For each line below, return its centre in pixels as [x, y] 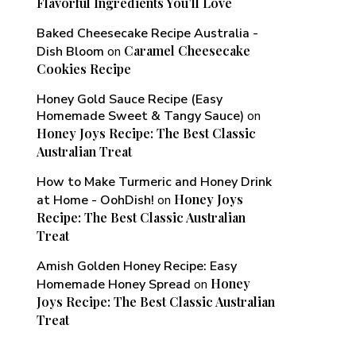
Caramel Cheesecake [187, 50]
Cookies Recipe [84, 69]
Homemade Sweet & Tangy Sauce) [140, 116]
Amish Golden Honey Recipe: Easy [137, 266]
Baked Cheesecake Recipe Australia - [147, 33]
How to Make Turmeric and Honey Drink [154, 182]
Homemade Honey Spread [114, 284]
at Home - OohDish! [95, 200]
